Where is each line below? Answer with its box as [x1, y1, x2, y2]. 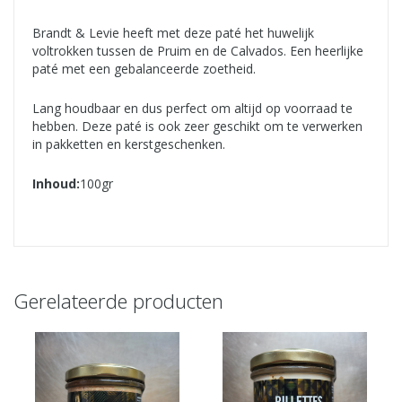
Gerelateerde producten [13, 286, 223, 314]
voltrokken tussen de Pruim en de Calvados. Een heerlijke [32, 41, 363, 59]
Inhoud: [32, 174, 80, 192]
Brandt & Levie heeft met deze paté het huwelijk [32, 23, 314, 41]
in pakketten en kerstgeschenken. [32, 135, 225, 153]
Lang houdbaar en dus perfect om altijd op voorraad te [32, 99, 353, 117]
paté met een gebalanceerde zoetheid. [32, 59, 256, 77]
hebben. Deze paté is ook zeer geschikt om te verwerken [32, 117, 363, 135]
